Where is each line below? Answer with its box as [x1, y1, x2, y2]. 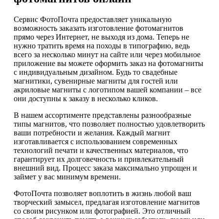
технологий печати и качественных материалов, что [14, 146, 188, 155]
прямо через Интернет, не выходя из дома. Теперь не [14, 33, 189, 42]
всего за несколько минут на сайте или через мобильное [14, 50, 200, 59]
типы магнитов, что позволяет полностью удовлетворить [14, 120, 205, 129]
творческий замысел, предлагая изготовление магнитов [14, 198, 200, 207]
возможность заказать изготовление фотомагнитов [14, 24, 183, 33]
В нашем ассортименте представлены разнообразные [14, 111, 191, 120]
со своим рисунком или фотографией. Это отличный [14, 207, 191, 216]
